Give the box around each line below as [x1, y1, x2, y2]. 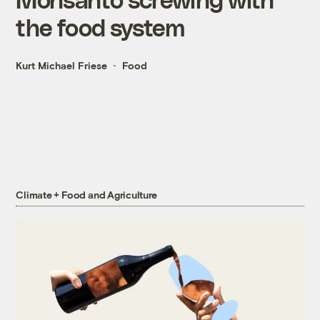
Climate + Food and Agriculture [16, 189, 158, 201]
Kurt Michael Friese [16, 59, 108, 72]
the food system [16, 13, 185, 41]
